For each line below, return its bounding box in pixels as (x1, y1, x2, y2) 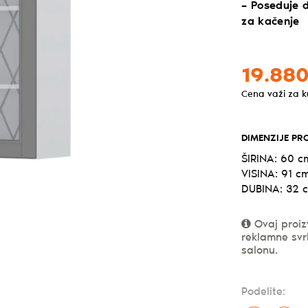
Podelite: (241, 286, 286, 298)
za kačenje (241, 16, 300, 27)
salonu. (241, 245, 278, 256)
